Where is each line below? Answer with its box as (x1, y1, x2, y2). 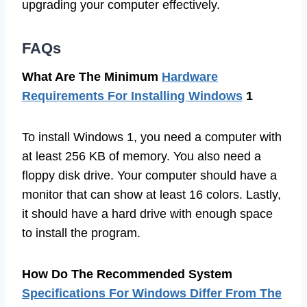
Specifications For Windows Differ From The (22, 286, 282, 301)
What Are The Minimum (22, 70, 162, 84)
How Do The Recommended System (22, 267, 232, 282)
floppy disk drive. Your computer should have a (22, 169, 277, 183)
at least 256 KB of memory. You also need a (22, 149, 261, 164)
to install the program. (22, 226, 140, 241)
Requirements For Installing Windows (22, 89, 243, 103)
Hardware (162, 70, 218, 84)
